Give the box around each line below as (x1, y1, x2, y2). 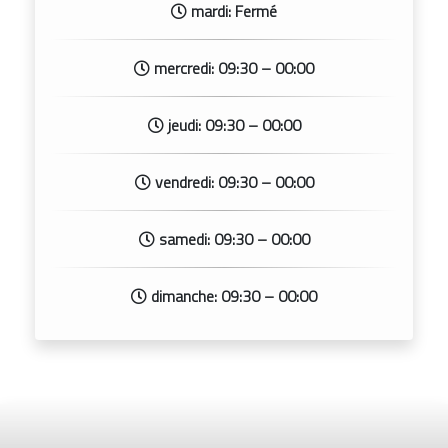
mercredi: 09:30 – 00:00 (150, 56, 314, 81)
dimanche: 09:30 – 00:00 (147, 284, 317, 309)
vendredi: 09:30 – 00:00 (150, 170, 314, 195)
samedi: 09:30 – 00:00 (154, 227, 310, 252)
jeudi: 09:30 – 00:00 (163, 113, 301, 138)
